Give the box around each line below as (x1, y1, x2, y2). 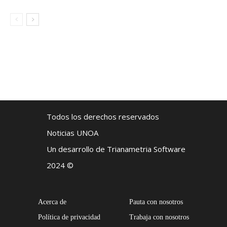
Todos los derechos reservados (46, 111, 159, 122)
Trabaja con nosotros (129, 213, 189, 221)
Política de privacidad (38, 213, 101, 221)
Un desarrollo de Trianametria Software (46, 143, 185, 154)
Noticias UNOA (46, 127, 98, 138)
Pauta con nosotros (129, 198, 183, 206)
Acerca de (38, 198, 67, 206)
